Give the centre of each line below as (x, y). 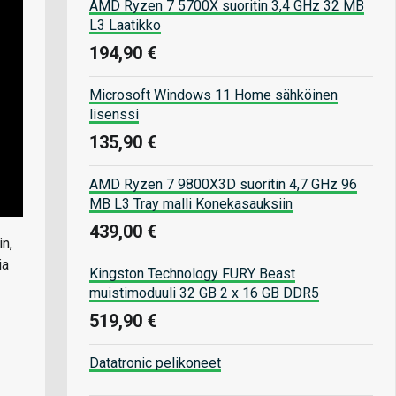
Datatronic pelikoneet (155, 362)
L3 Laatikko (125, 25)
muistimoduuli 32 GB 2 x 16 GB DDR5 (204, 293)
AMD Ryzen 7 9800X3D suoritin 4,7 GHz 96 (223, 184)
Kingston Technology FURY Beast (192, 273)
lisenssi (114, 114)
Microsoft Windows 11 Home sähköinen (213, 95)
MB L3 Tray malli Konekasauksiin (191, 203)
